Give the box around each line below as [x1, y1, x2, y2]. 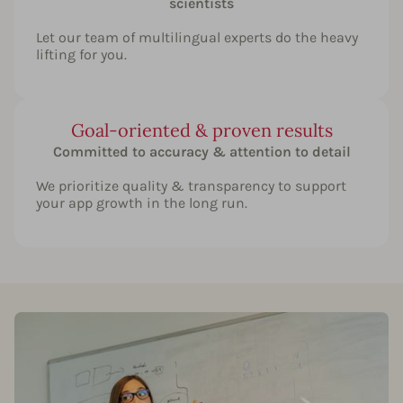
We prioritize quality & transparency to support [36, 176, 346, 194]
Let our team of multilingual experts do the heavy [36, 28, 358, 46]
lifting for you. [36, 45, 127, 63]
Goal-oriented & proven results [70, 118, 333, 141]
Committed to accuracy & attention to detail [52, 142, 351, 160]
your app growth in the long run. [36, 193, 247, 211]
